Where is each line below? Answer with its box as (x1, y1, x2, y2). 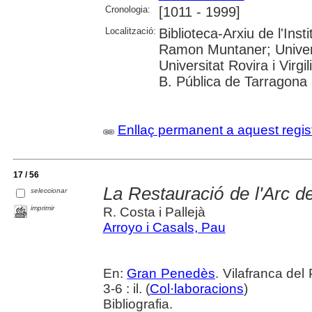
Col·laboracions (149, 281, 244, 296)
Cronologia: (104, 3, 150, 15)
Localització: (104, 25, 156, 36)
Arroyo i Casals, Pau (102, 219, 226, 235)
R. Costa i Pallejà (102, 204, 205, 219)
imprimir (31, 203, 55, 212)
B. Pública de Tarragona (158, 73, 307, 89)
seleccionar (31, 186, 68, 194)
